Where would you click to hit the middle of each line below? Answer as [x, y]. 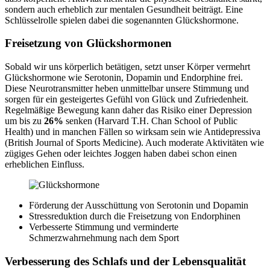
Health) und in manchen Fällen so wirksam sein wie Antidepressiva [133, 132]
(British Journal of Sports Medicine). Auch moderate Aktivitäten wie [134, 143]
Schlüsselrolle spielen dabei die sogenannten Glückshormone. [122, 20]
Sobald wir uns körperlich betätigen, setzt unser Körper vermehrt [127, 67]
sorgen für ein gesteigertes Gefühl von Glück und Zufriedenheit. [127, 99]
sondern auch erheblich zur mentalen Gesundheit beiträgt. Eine [124, 9]
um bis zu [24, 121]
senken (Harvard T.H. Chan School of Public [150, 121]
